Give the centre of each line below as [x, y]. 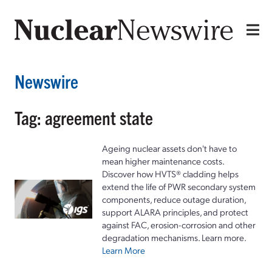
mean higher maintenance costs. [163, 161]
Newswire [46, 81]
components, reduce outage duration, [174, 199]
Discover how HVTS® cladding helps [170, 173]
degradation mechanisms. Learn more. [174, 237]
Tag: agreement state [84, 117]
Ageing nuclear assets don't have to [169, 148]
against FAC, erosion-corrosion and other [179, 224]
